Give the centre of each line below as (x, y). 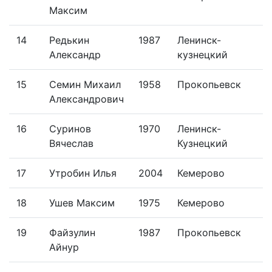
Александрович (87, 99)
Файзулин (72, 232)
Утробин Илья (83, 173)
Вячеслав (71, 143)
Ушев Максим (82, 202)
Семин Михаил (85, 84)
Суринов (70, 128)
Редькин (69, 40)
